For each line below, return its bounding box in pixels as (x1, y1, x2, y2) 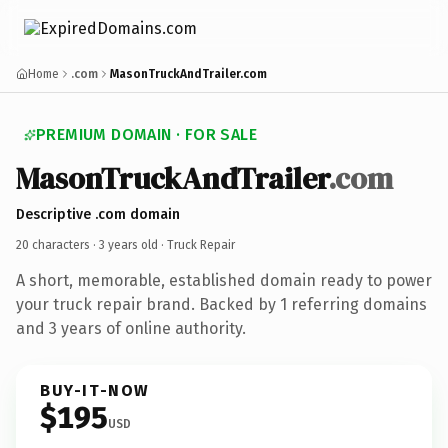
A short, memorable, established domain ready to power (16, 270, 432, 290)
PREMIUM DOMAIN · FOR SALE (36, 125, 257, 144)
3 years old (99, 237, 158, 252)
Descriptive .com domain (16, 205, 180, 223)
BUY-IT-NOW (40, 380, 150, 400)
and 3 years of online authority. (16, 318, 246, 338)
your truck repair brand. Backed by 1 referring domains (16, 294, 427, 314)
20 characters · (16, 237, 99, 252)
